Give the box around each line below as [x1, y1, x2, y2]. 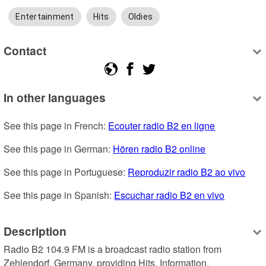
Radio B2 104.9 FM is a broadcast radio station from [4, 242, 222, 256]
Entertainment [15, 12, 74, 22]
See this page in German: [4, 142, 113, 156]
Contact [4, 42, 47, 59]
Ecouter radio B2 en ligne [108, 119, 216, 133]
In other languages [4, 89, 106, 106]
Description [4, 222, 67, 239]
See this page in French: [4, 119, 109, 133]
